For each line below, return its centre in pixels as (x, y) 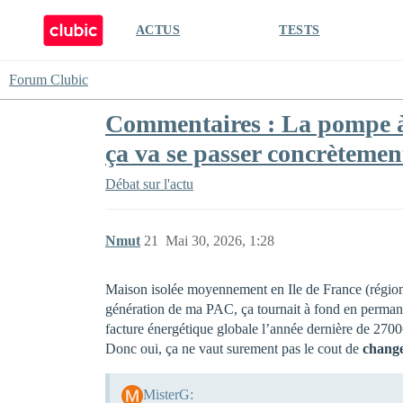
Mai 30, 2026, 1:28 (220, 241)
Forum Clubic (49, 80)
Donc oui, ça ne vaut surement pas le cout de (234, 349)
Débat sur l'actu (149, 184)
